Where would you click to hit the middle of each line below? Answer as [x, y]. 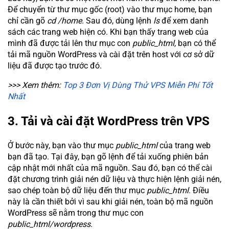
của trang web [184, 145]
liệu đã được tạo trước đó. [55, 65]
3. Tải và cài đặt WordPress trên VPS [109, 121]
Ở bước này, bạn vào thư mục [62, 145]
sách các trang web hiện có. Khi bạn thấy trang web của [108, 32]
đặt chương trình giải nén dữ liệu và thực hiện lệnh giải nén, [114, 179]
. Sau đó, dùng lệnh [118, 20]
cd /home [64, 20]
